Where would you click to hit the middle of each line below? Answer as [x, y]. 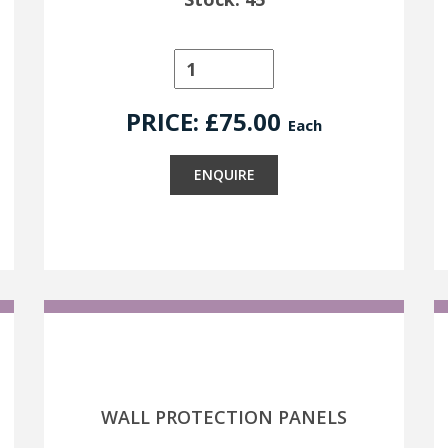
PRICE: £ [172, 121]
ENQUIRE [224, 174]
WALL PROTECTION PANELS [224, 417]
